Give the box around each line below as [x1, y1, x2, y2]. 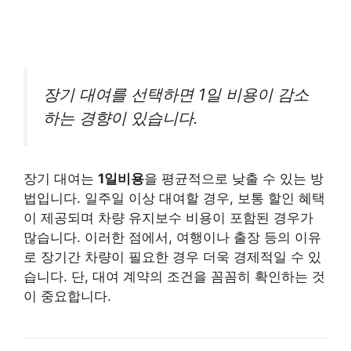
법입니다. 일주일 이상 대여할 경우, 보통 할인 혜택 [24, 190, 325, 207]
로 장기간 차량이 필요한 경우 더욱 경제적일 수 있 [24, 249, 321, 266]
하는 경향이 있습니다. [43, 107, 198, 128]
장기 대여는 [24, 171, 98, 187]
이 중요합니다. [24, 288, 111, 305]
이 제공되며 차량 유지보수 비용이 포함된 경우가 [24, 210, 313, 226]
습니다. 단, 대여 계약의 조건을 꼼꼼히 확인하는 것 [24, 269, 325, 285]
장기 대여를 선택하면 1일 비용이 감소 [43, 84, 309, 104]
